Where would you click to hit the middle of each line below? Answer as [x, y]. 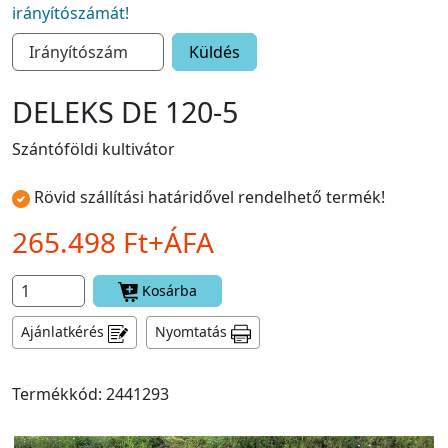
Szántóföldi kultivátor [93, 149]
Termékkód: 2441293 [90, 393]
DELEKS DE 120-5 [125, 111]
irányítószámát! [72, 13]
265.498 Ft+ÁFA [113, 242]
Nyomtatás [193, 332]
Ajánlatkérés [64, 332]
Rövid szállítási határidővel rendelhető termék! [209, 197]
